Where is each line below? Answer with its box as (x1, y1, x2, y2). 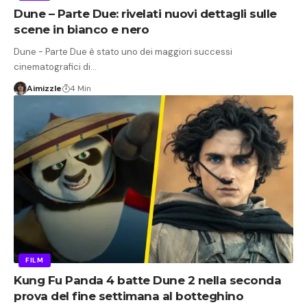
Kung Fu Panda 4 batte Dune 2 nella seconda (14, 273, 281, 287)
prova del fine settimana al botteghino (14, 288, 243, 303)
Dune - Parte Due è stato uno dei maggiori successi (14, 45, 232, 58)
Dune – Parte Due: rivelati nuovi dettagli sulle (14, 6, 277, 21)
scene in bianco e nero (14, 22, 149, 36)
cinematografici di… (14, 60, 97, 73)
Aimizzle (26, 82, 62, 94)
